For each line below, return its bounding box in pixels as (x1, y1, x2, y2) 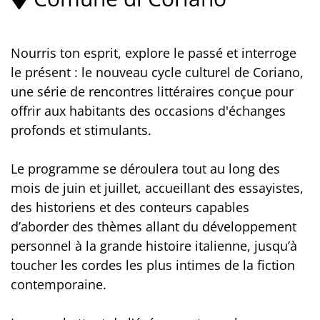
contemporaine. (11, 276, 106, 294)
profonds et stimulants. (11, 121, 151, 139)
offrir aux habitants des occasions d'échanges (11, 102, 286, 120)
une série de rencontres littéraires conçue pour (11, 83, 294, 101)
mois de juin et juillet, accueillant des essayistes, (11, 179, 304, 197)
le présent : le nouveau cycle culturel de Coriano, (11, 64, 304, 81)
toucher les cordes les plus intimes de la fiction (11, 256, 295, 274)
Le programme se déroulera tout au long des (11, 160, 280, 178)
